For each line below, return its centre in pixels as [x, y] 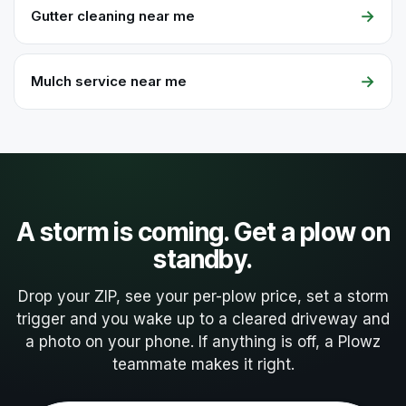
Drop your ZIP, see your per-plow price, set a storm [203, 296]
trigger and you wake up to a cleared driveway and [203, 319]
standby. [203, 259]
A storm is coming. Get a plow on [203, 232]
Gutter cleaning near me [113, 15]
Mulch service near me [109, 81]
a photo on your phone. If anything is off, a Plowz [203, 341]
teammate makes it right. [203, 364]
